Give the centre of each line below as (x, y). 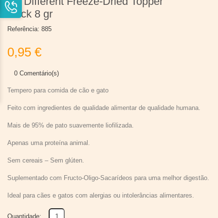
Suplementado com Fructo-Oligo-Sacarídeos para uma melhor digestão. (108, 178)
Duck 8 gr (30, 14)
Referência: (23, 29)
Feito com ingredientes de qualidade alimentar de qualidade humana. (104, 108)
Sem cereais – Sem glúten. (46, 160)
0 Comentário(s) (36, 73)
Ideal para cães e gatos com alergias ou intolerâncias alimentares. (101, 195)
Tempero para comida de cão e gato (58, 90)
